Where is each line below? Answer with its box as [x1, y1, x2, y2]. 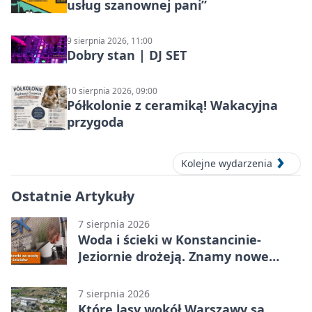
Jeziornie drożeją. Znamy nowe [78, 248, 269, 265]
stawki [78, 265, 119, 282]
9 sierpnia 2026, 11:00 [67, 35, 153, 47]
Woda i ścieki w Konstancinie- [78, 231, 261, 249]
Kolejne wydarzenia [181, 157, 272, 171]
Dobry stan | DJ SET [67, 47, 187, 64]
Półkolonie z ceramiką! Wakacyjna [67, 97, 278, 114]
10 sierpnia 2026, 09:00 [67, 85, 157, 97]
